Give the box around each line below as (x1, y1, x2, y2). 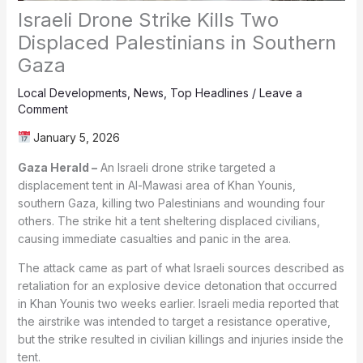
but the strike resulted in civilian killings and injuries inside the (17, 331, 344, 346)
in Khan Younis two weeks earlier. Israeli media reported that (17, 296, 339, 310)
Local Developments (17, 85, 127, 100)
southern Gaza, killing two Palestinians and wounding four (17, 195, 325, 210)
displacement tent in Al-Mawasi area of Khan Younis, (17, 177, 296, 192)
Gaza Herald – (17, 160, 97, 174)
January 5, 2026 (30, 130, 121, 144)
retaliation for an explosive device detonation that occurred (17, 278, 337, 293)
